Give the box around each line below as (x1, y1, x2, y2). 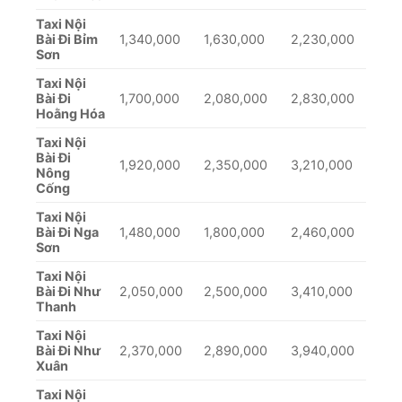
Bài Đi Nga (36, 224, 99, 240)
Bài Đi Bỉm (36, 31, 98, 48)
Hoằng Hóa (36, 106, 105, 122)
